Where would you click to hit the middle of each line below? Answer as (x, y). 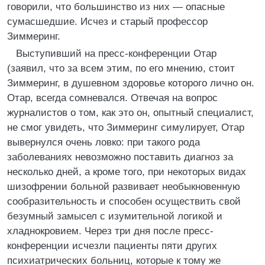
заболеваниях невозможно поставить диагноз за (120, 157)
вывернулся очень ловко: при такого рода (104, 142)
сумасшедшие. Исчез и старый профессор (107, 22)
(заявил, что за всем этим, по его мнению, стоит (121, 68)
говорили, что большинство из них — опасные (116, 7)
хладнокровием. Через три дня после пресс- (110, 231)
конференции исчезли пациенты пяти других (112, 246)
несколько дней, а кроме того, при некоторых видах (127, 172)
